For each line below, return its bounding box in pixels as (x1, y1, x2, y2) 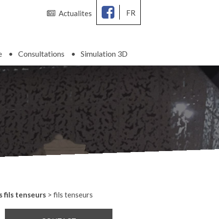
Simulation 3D (81, 49, 128, 58)
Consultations (18, 49, 65, 58)
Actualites (59, 9, 92, 18)
